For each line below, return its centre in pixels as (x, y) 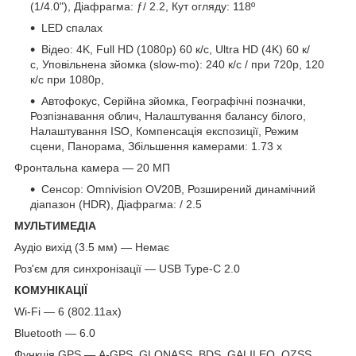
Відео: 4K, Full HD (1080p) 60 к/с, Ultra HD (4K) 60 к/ (176, 50)
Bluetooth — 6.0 (55, 333)
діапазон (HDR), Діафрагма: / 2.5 (116, 205)
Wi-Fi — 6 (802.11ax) (68, 312)
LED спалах (72, 28)
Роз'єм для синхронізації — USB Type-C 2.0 (127, 269)
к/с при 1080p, (67, 80)
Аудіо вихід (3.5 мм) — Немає (92, 248)
